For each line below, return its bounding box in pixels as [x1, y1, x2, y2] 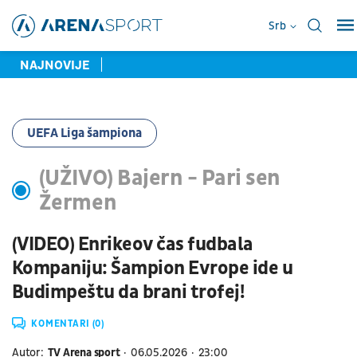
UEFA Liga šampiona [27, 124, 142, 141]
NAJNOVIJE [20, 57, 89, 73]
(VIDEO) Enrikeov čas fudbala [12, 232, 253, 257]
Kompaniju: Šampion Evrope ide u [12, 256, 293, 280]
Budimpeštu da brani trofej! [12, 280, 245, 304]
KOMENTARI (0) [31, 317, 105, 330]
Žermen [38, 188, 117, 217]
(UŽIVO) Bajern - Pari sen [38, 163, 280, 192]
